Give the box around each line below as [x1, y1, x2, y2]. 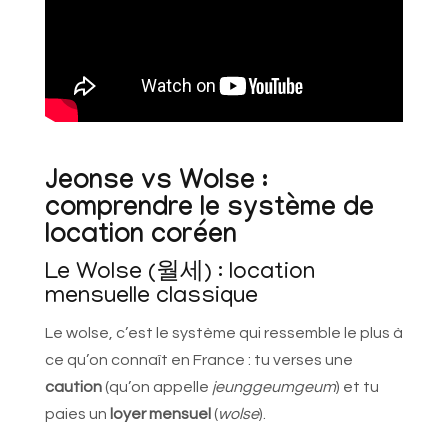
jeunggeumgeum [211, 379, 336, 396]
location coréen [44, 222, 237, 255]
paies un [44, 406, 110, 423]
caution [44, 379, 102, 396]
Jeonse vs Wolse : [44, 168, 268, 201]
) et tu [335, 379, 379, 396]
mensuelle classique [44, 284, 258, 312]
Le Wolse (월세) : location [44, 260, 315, 288]
